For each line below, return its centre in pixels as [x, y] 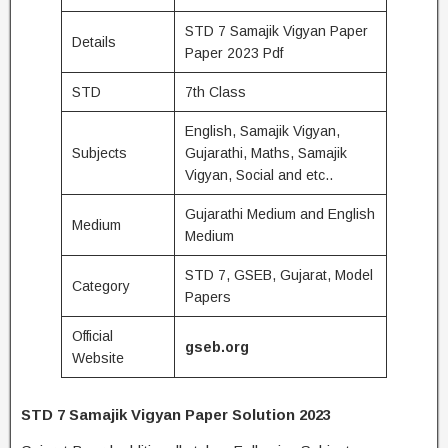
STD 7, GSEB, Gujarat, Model [279, 275]
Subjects [99, 153]
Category [101, 286]
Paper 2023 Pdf [234, 53]
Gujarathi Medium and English [280, 214]
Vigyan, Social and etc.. [259, 175]
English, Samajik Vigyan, [262, 131]
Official [92, 336]
